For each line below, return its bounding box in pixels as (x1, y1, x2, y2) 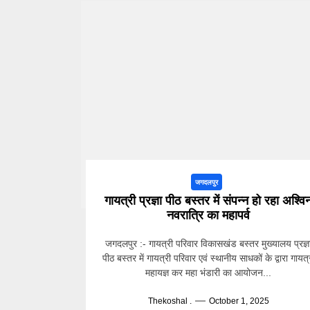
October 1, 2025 (208, 296, 269, 306)
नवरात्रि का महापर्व (167, 208, 250, 222)
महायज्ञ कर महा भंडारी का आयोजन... (145, 267, 272, 278)
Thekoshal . (147, 296, 192, 306)
